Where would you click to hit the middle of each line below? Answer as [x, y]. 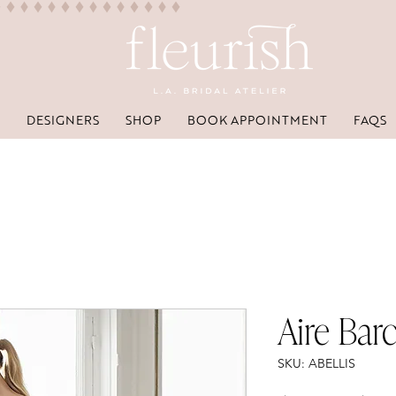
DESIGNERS [63, 120]
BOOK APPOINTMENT [257, 120]
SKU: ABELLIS [316, 364]
